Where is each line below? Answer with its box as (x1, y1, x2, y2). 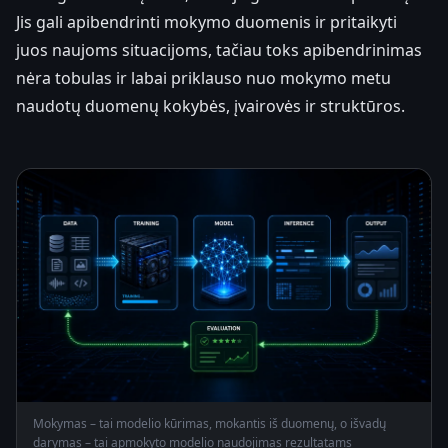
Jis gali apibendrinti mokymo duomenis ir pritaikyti (16, 10, 397, 33)
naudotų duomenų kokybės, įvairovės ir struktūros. (16, 94, 405, 117)
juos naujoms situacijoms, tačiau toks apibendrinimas (16, 38, 422, 61)
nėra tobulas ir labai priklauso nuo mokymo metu (16, 66, 391, 89)
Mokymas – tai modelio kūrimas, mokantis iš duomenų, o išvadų (33, 414, 386, 432)
